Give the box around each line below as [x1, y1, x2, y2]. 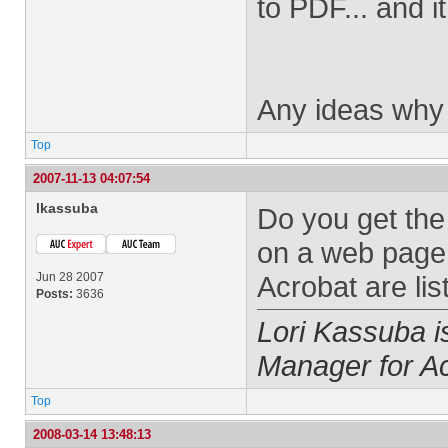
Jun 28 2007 [36, 270, 104, 284]
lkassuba [36, 200, 98, 216]
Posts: [36, 287, 73, 301]
